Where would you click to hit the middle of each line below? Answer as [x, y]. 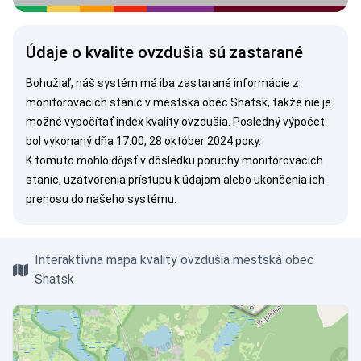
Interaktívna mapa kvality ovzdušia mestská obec [175, 260]
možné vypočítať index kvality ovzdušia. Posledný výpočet [175, 122]
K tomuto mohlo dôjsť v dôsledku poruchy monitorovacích [174, 160]
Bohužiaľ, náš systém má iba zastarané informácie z [162, 83]
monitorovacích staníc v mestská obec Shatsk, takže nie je [178, 102]
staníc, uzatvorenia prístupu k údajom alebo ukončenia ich [175, 180]
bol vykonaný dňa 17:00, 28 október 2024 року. [143, 141]
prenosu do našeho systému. [101, 199]
